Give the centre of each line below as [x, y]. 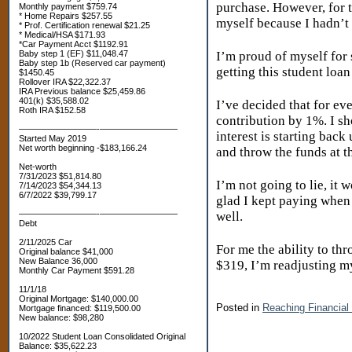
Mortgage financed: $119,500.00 [80, 308]
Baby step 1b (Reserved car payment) [92, 63]
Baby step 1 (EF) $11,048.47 [73, 53]
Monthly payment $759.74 [68, 6]
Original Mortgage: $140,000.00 [79, 299]
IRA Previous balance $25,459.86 [82, 91]
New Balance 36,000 [58, 261]
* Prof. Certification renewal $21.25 [84, 25]
